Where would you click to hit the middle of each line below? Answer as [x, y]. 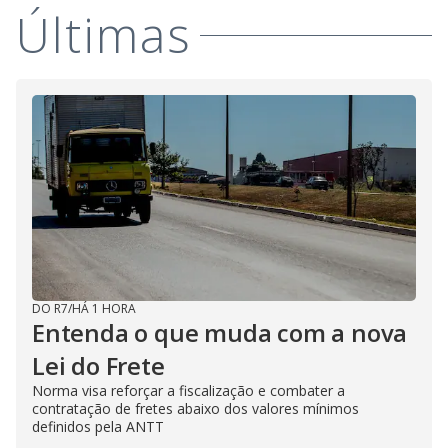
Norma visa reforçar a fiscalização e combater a [188, 390]
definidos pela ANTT [98, 426]
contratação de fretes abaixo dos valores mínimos [195, 408]
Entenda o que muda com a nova [220, 332]
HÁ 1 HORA [104, 308]
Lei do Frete [98, 365]
